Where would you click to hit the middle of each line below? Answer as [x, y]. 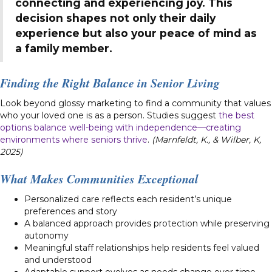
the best [236, 115]
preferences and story [71, 211]
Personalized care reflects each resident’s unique [128, 199]
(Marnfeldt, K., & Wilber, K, [205, 139]
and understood [58, 260]
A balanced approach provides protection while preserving [147, 223]
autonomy [46, 235]
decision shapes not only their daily [115, 18]
